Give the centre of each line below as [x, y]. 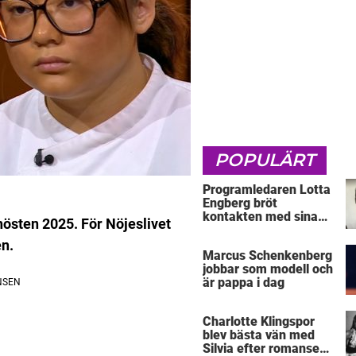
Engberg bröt [240, 203]
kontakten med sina [260, 216]
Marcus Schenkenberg [267, 256]
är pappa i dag [244, 283]
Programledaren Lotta [267, 189]
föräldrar [228, 230]
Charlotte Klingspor [259, 322]
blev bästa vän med [259, 335]
